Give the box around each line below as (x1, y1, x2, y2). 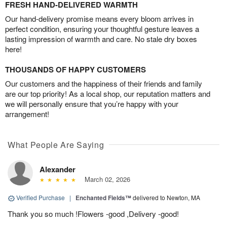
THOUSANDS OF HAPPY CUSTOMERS (5, 64, 146, 75)
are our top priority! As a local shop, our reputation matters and (5, 88, 210, 99)
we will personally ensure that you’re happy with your (5, 98, 178, 109)
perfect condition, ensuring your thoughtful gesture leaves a (5, 23, 199, 34)
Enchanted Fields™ (75, 193, 131, 203)
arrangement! (5, 108, 49, 120)
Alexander (40, 164, 75, 175)
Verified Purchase (15, 193, 66, 202)
